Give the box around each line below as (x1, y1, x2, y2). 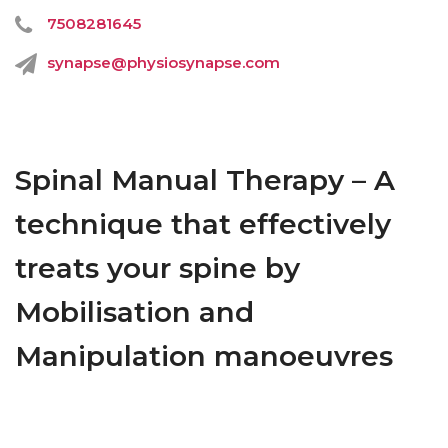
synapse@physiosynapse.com (47, 52, 280, 72)
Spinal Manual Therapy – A (15, 162, 395, 197)
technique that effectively (15, 206, 391, 241)
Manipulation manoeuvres (15, 338, 393, 373)
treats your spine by (15, 250, 300, 285)
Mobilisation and (15, 294, 254, 329)
